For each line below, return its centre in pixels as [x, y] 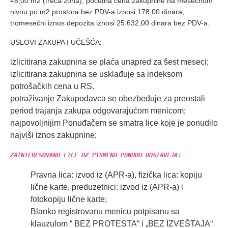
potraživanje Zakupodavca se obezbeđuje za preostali [108, 99]
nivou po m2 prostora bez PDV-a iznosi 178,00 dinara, [97, 12]
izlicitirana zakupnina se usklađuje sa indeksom [96, 74]
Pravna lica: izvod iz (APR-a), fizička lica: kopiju [116, 175]
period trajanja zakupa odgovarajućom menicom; [98, 111]
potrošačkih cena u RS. [52, 87]
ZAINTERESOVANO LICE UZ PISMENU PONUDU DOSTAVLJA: [96, 155]
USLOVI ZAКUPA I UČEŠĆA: [56, 42]
